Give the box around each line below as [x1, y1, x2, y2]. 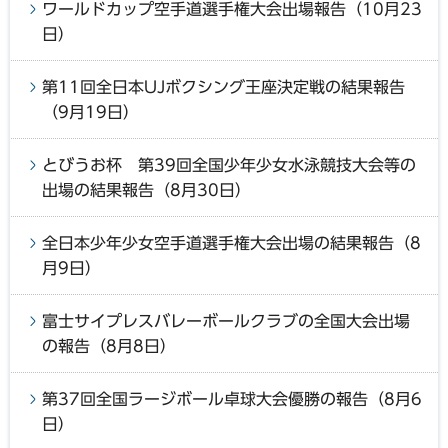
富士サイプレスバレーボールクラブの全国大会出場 [42, 313, 410, 330]
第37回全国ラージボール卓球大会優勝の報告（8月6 [42, 391, 422, 408]
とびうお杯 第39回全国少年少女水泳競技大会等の [42, 157, 416, 174]
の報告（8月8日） [42, 338, 176, 355]
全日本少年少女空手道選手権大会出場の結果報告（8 [42, 235, 421, 252]
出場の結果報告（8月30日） [42, 182, 251, 199]
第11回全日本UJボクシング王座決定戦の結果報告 [42, 79, 405, 96]
